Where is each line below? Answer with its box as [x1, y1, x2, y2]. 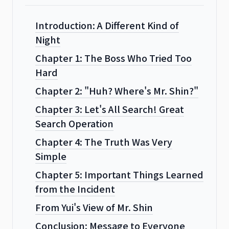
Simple [35, 149, 66, 163]
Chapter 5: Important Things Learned [35, 167, 203, 181]
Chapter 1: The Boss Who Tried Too [35, 51, 192, 64]
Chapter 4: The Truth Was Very [35, 134, 172, 148]
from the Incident [35, 181, 115, 195]
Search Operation [35, 116, 113, 130]
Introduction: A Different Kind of [35, 18, 179, 32]
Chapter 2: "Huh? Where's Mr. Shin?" [35, 83, 198, 97]
